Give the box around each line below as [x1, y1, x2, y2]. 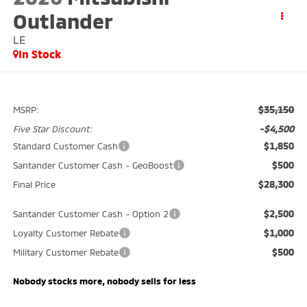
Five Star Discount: [12, 123, 92, 135]
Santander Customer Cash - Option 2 [12, 208, 169, 220]
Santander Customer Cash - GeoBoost [12, 160, 173, 171]
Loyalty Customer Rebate [12, 228, 119, 239]
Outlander [12, 8, 113, 33]
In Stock [18, 47, 61, 60]
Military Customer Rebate [12, 247, 119, 258]
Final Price [12, 179, 56, 191]
